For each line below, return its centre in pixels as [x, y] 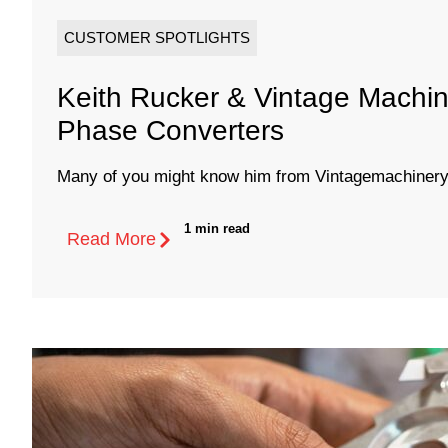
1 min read [217, 229]
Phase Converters [170, 131]
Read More [111, 239]
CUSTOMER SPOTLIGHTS [157, 38]
